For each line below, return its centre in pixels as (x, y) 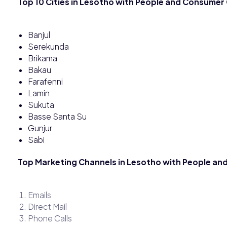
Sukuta (41, 104)
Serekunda (48, 46)
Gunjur (40, 128)
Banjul (39, 34)
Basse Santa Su (57, 116)
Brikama (43, 58)
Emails (40, 195)
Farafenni (45, 81)
